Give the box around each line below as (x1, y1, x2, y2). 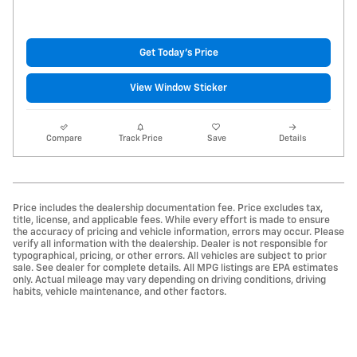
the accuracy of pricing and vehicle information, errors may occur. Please (13, 226, 344, 237)
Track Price (118, 134, 163, 143)
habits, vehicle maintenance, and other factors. (13, 286, 226, 297)
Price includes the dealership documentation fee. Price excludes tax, (13, 202, 323, 214)
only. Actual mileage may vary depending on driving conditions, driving (13, 274, 326, 285)
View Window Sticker (130, 83, 227, 94)
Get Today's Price (139, 47, 218, 58)
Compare (46, 134, 83, 143)
